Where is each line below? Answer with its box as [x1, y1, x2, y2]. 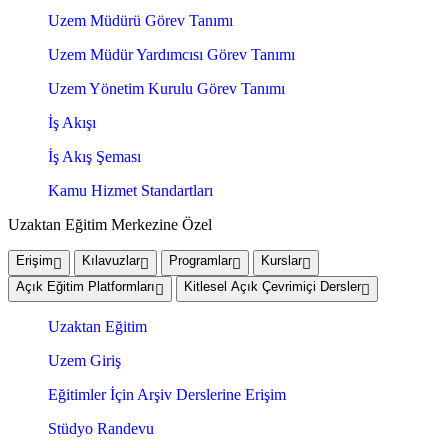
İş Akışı [48, 114, 96, 132]
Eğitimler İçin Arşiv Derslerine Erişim [48, 386, 286, 404]
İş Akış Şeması [48, 148, 141, 166]
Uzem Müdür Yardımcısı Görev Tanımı [48, 46, 295, 64]
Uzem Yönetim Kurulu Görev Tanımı [48, 80, 285, 98]
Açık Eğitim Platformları [16, 279, 155, 295]
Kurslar [261, 253, 302, 269]
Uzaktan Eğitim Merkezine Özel [8, 216, 212, 234]
